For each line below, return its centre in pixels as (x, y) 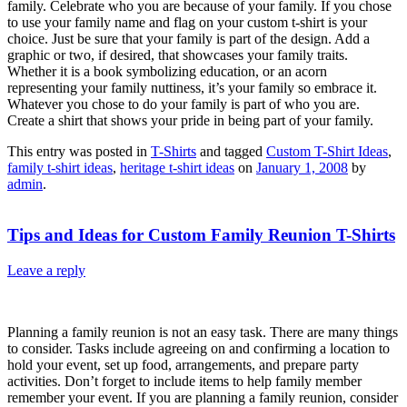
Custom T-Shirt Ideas (327, 151)
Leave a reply (46, 271)
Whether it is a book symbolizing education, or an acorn (167, 71)
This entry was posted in (79, 151)
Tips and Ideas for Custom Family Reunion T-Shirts (201, 235)
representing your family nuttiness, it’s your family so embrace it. (192, 87)
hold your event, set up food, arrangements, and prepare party (183, 365)
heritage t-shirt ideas (177, 167)
